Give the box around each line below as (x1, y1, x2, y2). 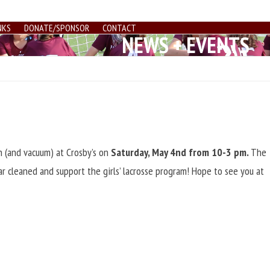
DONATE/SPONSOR (24, 22, 89, 34)
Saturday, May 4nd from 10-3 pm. (111, 145, 251, 159)
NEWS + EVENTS (121, 31, 250, 59)
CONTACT (102, 22, 136, 34)
